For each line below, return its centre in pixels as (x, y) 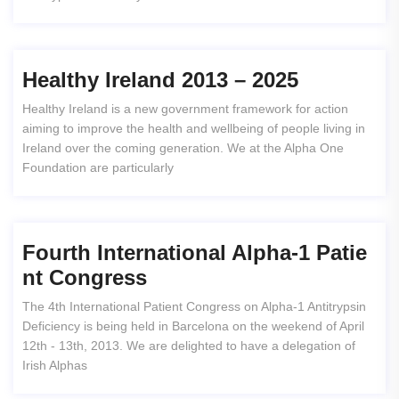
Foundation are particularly (98, 167)
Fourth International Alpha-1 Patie (195, 252)
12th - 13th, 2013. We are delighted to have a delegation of (189, 345)
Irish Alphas (55, 365)
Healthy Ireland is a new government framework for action (185, 108)
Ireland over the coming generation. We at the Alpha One (183, 147)
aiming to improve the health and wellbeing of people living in (194, 128)
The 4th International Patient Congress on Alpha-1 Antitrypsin (194, 306)
